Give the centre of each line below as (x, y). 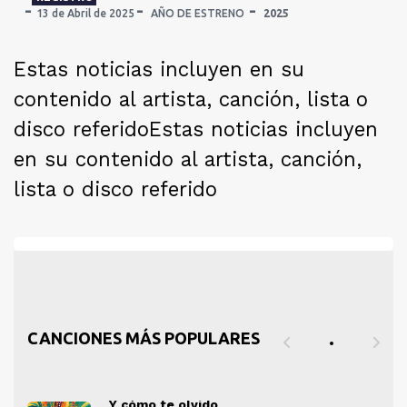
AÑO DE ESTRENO (198, 13)
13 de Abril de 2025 (85, 13)
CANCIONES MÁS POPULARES (144, 338)
